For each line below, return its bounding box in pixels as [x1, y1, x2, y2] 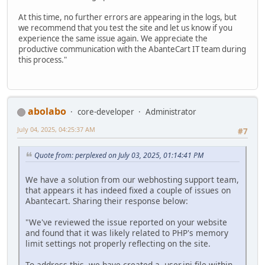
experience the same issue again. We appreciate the [18, 33, 208, 44]
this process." [18, 54, 67, 65]
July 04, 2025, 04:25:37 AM [17, 124, 95, 134]
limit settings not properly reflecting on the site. [25, 237, 211, 249]
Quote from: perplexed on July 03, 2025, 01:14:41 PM [34, 150, 203, 161]
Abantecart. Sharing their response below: [25, 195, 188, 206]
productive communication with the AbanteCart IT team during [18, 43, 246, 54]
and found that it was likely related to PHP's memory [25, 227, 228, 238]
